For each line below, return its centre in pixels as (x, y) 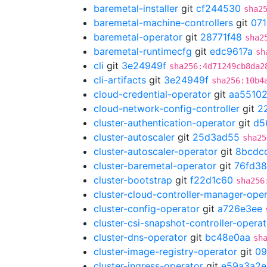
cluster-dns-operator (140, 237)
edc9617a (231, 51)
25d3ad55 (216, 137)
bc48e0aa (228, 237)
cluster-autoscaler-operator (156, 151)
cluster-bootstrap (133, 180)
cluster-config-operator (147, 209)
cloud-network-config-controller (167, 108)
